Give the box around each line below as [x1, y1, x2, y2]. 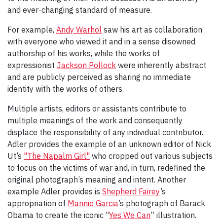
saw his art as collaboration [102, 24, 202, 35]
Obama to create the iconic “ [7, 210, 109, 220]
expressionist [7, 60, 57, 70]
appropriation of [7, 198, 68, 208]
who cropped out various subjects [90, 150, 213, 161]
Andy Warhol [56, 24, 102, 35]
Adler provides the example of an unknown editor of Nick [7, 139, 211, 149]
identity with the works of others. [7, 83, 124, 94]
